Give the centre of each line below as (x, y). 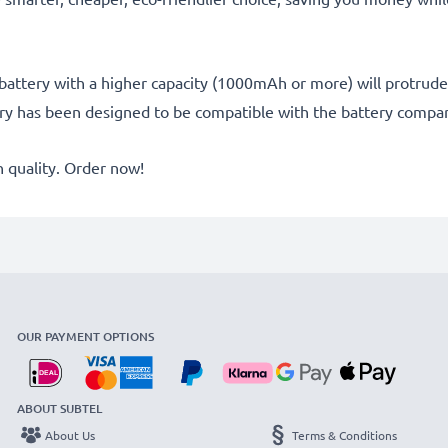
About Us (70, 434)
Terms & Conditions (344, 434)
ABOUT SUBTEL (59, 408)
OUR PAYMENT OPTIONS (85, 336)
